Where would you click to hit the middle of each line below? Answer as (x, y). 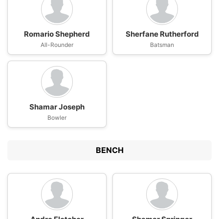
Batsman (162, 45)
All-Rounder (57, 45)
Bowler (57, 118)
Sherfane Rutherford (162, 34)
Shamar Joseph (57, 107)
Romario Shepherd (57, 34)
